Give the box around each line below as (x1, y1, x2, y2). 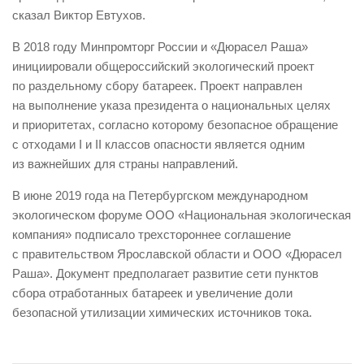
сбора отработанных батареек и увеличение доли (12, 286, 292, 301)
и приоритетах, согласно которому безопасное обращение (12, 118, 338, 132)
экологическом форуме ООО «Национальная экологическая (12, 208, 351, 223)
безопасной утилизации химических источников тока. (12, 305, 312, 320)
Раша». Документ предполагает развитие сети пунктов (12, 266, 318, 281)
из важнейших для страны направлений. (12, 157, 238, 171)
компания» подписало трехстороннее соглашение (12, 227, 291, 242)
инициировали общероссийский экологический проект (12, 59, 314, 74)
